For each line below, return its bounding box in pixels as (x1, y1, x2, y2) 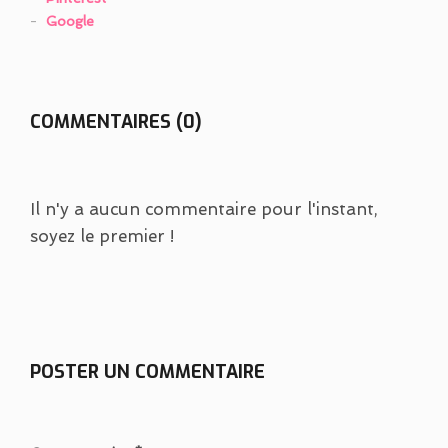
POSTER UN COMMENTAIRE (30, 360, 265, 384)
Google (46, 13, 94, 29)
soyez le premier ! (30, 226, 174, 246)
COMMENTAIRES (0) (30, 110, 202, 134)
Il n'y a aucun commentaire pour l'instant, (30, 199, 378, 219)
